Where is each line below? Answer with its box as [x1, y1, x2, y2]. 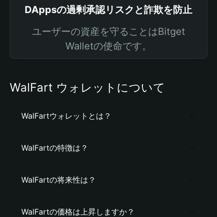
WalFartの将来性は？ [21, 175, 96, 185]
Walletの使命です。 [65, 40, 152, 52]
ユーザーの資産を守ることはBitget [32, 26, 185, 37]
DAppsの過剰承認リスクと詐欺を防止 [25, 4, 192, 15]
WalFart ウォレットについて [10, 80, 165, 94]
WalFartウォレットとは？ [21, 111, 111, 121]
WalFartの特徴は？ [21, 143, 88, 153]
